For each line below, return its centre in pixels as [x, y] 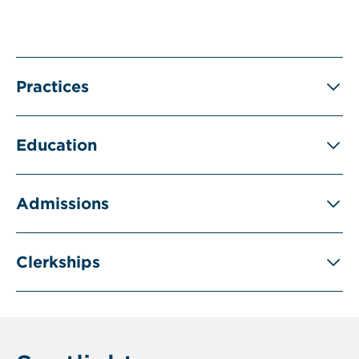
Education [56, 145]
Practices [52, 87]
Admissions [63, 204]
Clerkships [58, 262]
